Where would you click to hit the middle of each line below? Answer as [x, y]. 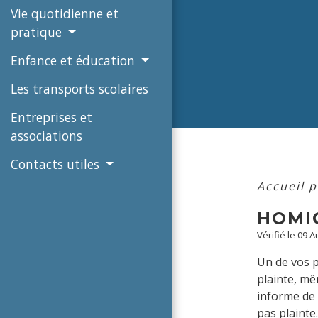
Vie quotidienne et [65, 13]
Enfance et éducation [75, 60]
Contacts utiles [57, 164]
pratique [38, 32]
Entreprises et [51, 117]
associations [46, 135]
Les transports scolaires [79, 88]
